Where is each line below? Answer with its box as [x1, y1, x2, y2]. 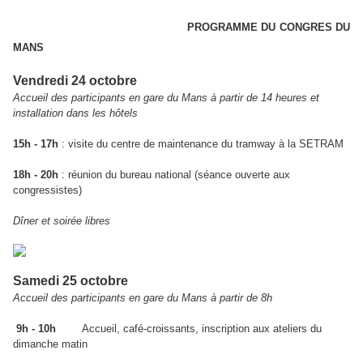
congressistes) [13, 184, 82, 197]
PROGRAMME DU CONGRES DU [13, 21, 350, 34]
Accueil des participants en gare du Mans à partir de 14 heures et [13, 92, 319, 105]
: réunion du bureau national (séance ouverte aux [58, 169, 290, 181]
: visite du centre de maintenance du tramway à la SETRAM [58, 138, 344, 151]
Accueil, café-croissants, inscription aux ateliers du [56, 322, 322, 335]
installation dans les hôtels [13, 107, 138, 120]
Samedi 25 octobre [13, 274, 128, 288]
